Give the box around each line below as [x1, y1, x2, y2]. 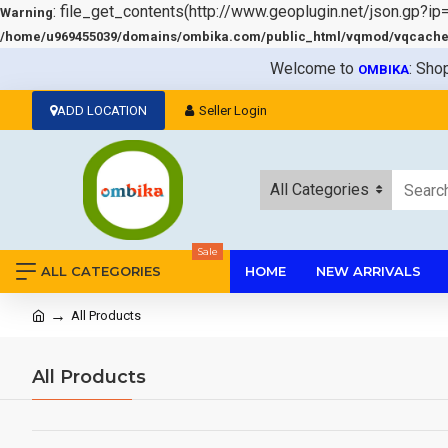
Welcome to [270, 59, 358, 78]
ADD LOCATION [57, 102, 147, 118]
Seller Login [199, 102, 267, 118]
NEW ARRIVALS [316, 263, 421, 279]
